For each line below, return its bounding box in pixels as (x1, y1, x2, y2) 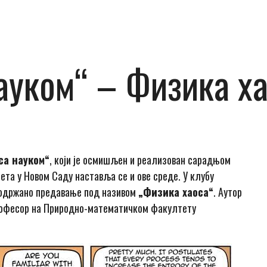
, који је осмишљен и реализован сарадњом (49, 152, 231, 168)
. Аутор (213, 184, 243, 200)
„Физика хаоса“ (138, 184, 214, 200)
